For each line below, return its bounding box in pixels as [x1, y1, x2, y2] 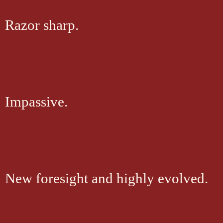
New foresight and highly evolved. [5, 170, 208, 186]
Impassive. [5, 94, 68, 110]
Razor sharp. [5, 17, 79, 33]
